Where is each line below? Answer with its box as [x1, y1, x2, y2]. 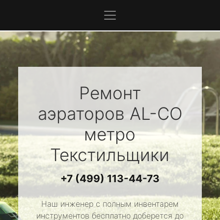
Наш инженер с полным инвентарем [41, 199, 179, 209]
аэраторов [37, 103, 130, 124]
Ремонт [79, 82, 141, 103]
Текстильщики [50, 144, 170, 165]
